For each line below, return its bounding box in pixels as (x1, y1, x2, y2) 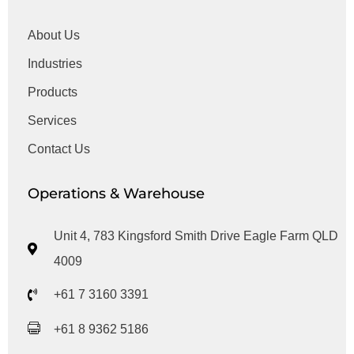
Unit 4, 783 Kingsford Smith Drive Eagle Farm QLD (54, 229, 338, 243)
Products (28, 85, 77, 100)
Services (28, 114, 77, 128)
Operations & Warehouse (28, 184, 205, 203)
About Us (28, 28, 80, 43)
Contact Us (28, 142, 90, 156)
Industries (28, 57, 82, 71)
